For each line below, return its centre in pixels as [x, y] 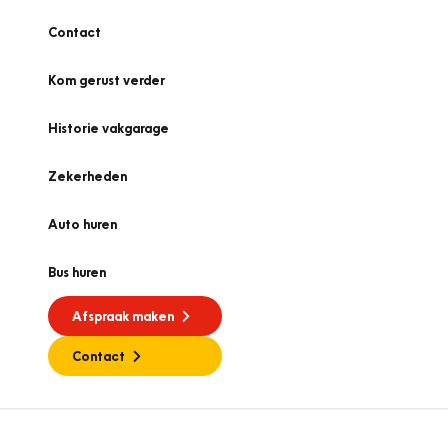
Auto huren [82, 224]
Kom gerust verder [106, 80]
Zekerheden [87, 176]
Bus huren [77, 272]
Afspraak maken [123, 316]
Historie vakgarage [108, 128]
